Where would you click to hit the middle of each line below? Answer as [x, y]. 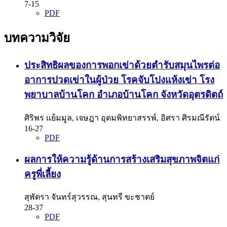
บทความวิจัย [37, 38]
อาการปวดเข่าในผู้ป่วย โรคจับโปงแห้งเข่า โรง [119, 80]
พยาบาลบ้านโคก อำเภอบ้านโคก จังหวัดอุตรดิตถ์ [124, 95]
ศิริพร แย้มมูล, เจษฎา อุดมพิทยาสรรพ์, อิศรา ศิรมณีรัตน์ [122, 118]
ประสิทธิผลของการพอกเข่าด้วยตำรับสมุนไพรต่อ [122, 65]
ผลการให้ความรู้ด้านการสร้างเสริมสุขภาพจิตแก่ [122, 159]
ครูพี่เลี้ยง [43, 174]
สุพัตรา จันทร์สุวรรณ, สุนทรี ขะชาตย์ [89, 197]
